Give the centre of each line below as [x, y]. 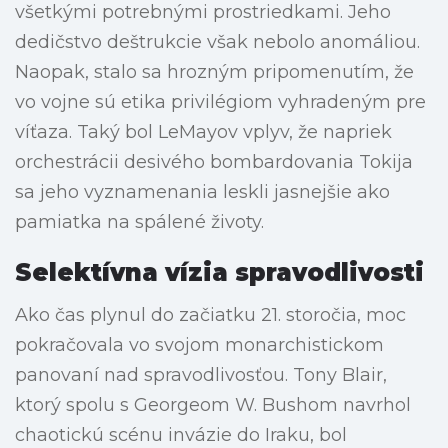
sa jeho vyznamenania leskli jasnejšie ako [202, 192]
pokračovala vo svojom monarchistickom [199, 345]
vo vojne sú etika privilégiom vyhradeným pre [220, 102]
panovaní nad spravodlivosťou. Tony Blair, [201, 375]
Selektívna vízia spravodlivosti [219, 273]
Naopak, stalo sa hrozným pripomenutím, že [214, 72]
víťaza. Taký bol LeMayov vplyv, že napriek [203, 132]
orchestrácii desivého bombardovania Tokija [214, 162]
